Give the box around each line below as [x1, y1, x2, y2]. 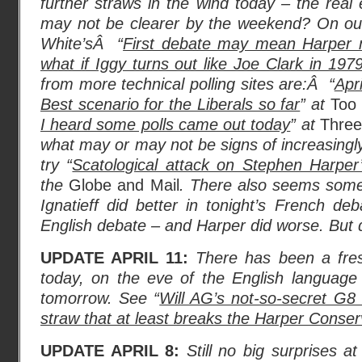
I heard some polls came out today [40, 116, 291, 133]
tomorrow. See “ [40, 289, 160, 307]
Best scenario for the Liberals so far [40, 95, 301, 113]
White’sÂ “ [40, 35, 124, 53]
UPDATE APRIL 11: [40, 249, 189, 267]
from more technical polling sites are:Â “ [40, 75, 335, 93]
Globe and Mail [69, 176, 179, 194]
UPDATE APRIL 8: [40, 342, 180, 360]
